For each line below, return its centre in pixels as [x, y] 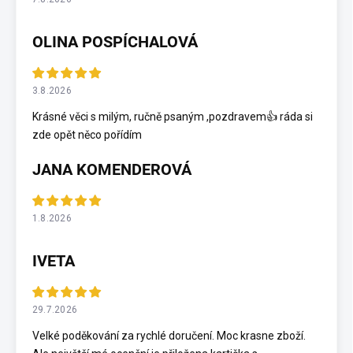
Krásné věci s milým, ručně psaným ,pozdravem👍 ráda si [173, 116]
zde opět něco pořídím [87, 134]
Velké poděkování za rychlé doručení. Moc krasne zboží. [169, 335]
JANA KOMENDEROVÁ [112, 169]
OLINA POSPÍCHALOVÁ [115, 41]
